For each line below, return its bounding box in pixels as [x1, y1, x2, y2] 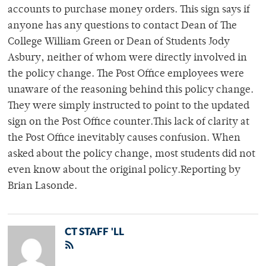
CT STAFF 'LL [65, 227, 124, 237]
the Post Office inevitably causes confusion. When [8, 133, 240, 144]
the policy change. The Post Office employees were [8, 69, 244, 80]
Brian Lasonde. [8, 181, 77, 192]
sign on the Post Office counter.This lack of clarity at [8, 117, 249, 128]
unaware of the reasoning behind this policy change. [8, 85, 254, 96]
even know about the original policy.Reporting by [8, 165, 240, 176]
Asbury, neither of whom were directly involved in [8, 53, 247, 64]
